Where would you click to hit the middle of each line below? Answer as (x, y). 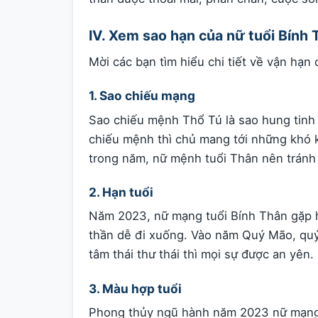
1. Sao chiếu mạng (142, 96)
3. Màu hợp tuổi (135, 288)
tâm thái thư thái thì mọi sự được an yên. (201, 254)
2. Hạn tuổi (121, 192)
